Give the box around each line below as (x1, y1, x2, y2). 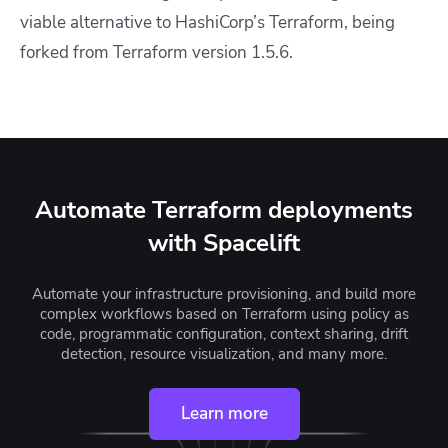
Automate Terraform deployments (35, 194, 413, 227)
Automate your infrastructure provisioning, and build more (32, 284, 416, 305)
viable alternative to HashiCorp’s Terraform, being (20, 11, 395, 35)
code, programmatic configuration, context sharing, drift (40, 324, 408, 345)
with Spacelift (148, 227, 300, 260)
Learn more (180, 402, 268, 426)
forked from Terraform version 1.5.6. (20, 41, 293, 65)
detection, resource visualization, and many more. (61, 344, 387, 365)
